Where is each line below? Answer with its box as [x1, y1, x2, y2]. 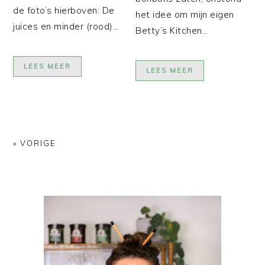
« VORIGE [13, 138, 57, 148]
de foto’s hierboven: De [13, 4, 115, 16]
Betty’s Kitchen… [135, 24, 208, 36]
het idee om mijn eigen [135, 8, 234, 20]
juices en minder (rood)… [13, 20, 119, 32]
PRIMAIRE [12, 182, 83, 198]
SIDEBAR [12, 196, 75, 212]
